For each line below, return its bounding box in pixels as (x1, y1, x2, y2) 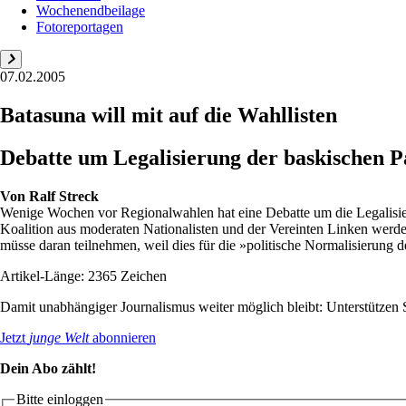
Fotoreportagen (36, 18, 123, 34)
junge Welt (29, 329, 89, 345)
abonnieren (89, 329, 156, 345)
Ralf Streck (29, 188, 99, 204)
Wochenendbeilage (36, 2, 145, 18)
